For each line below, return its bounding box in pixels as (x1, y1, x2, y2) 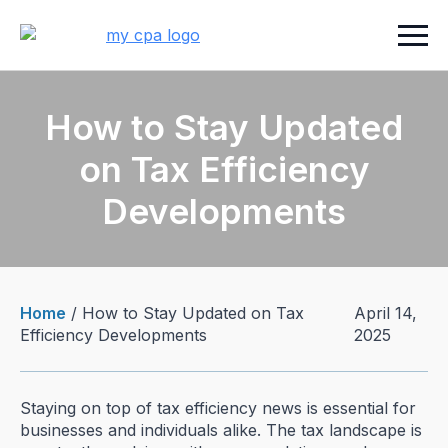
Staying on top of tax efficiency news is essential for (20, 398, 416, 418)
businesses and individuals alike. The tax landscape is (20, 420, 422, 440)
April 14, (354, 303, 418, 323)
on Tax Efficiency (78, 148, 370, 190)
